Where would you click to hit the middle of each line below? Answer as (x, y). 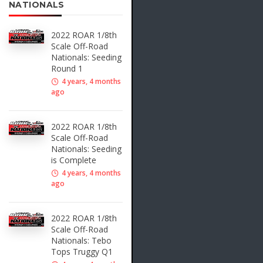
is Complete (74, 160)
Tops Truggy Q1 (82, 252)
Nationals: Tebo (81, 241)
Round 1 (67, 69)
